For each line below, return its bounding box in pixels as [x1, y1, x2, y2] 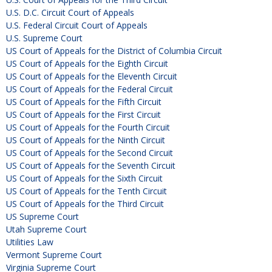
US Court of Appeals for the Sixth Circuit [6, 172, 163, 185]
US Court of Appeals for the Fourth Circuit [6, 121, 170, 134]
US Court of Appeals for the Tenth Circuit [6, 185, 167, 197]
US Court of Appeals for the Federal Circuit [6, 83, 173, 95]
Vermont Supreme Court [6, 249, 102, 261]
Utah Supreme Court [6, 223, 87, 236]
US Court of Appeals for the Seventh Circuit [6, 160, 175, 172]
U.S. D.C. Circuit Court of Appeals [6, 7, 134, 19]
